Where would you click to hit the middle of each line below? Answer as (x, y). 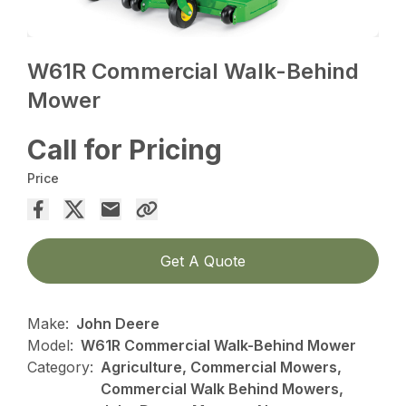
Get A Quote (203, 261)
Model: (51, 346)
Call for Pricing (125, 150)
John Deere (118, 324)
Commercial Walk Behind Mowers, (222, 389)
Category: (61, 367)
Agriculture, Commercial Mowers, (222, 367)
